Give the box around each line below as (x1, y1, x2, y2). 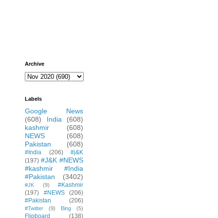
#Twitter (25, 205, 43, 212)
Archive (25, 61, 44, 67)
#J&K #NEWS (41, 156, 83, 164)
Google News (25, 107, 83, 115)
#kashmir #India (25, 164, 83, 173)
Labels (25, 96, 42, 102)
